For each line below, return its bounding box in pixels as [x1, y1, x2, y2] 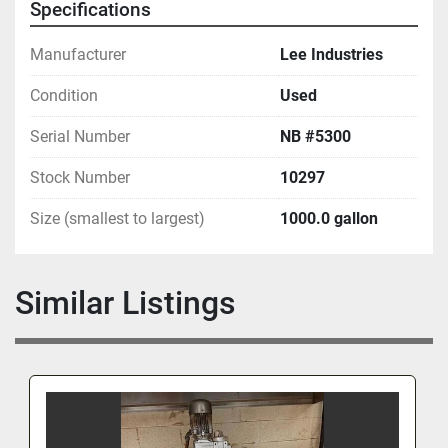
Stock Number [30, 167, 130, 187]
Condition [30, 85, 98, 105]
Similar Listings [34, 283, 236, 322]
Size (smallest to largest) [30, 208, 205, 228]
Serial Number [30, 126, 130, 146]
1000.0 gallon [280, 208, 378, 228]
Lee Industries [280, 44, 383, 64]
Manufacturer [30, 44, 126, 64]
